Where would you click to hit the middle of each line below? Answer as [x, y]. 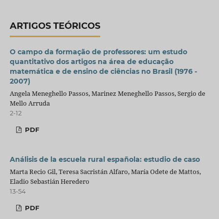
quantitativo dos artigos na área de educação [91, 61]
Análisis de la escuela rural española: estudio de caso [105, 159]
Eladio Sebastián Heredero [49, 181]
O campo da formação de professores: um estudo [98, 52]
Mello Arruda [30, 103]
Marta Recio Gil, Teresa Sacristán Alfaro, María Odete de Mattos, [105, 171]
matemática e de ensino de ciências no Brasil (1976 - [103, 71]
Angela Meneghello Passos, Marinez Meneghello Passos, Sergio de [107, 93]
